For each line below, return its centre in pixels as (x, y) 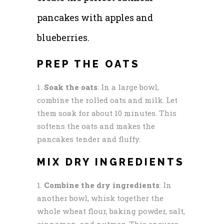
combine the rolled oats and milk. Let (107, 100)
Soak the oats (71, 87)
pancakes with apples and (95, 17)
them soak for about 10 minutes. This (107, 113)
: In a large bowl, (128, 87)
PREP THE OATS (88, 64)
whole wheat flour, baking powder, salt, (111, 211)
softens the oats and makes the (96, 126)
